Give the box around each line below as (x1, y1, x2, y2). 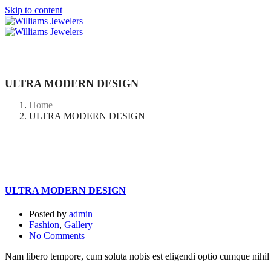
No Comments (29, 230, 85, 241)
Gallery (64, 220, 93, 230)
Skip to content (5, 5, 62, 15)
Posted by (29, 209, 69, 220)
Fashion (29, 220, 59, 230)
